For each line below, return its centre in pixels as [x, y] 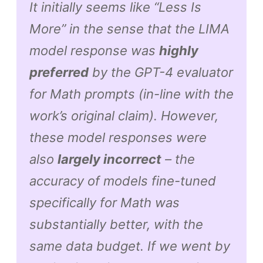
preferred [59, 73]
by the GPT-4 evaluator [161, 73]
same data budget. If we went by [129, 246]
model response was [94, 51]
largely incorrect [109, 159]
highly [178, 51]
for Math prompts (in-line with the [131, 94]
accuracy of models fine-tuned [122, 181]
